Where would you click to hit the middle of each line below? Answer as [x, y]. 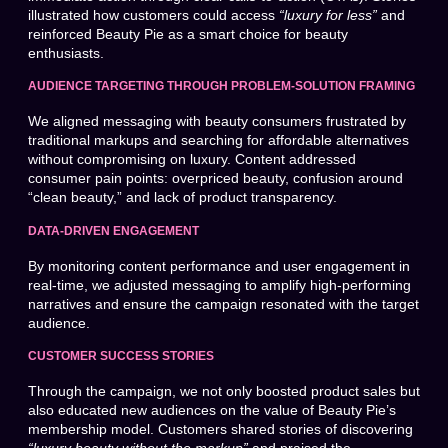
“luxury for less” [328, 14]
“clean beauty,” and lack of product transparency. [182, 197]
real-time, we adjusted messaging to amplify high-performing [219, 284]
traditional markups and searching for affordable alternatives [218, 140]
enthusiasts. [66, 52]
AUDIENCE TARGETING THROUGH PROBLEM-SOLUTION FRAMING [221, 86]
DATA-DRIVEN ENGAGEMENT [113, 230]
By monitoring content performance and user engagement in [219, 265]
